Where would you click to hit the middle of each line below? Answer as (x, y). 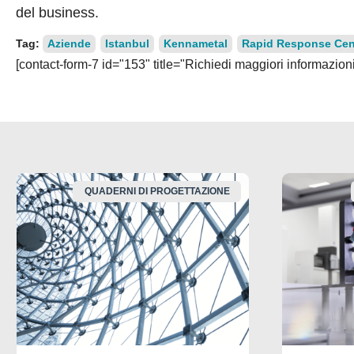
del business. (57, 12)
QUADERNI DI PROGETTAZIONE (157, 192)
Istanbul (127, 44)
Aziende (69, 44)
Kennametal (196, 44)
